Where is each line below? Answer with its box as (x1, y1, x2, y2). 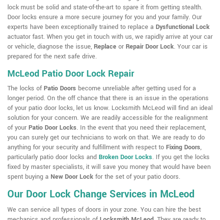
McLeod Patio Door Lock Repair (7, 67, 134, 81)
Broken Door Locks (99, 153, 152, 162)
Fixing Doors (166, 143, 200, 152)
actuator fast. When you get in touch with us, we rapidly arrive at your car (7, 32, 213, 42)
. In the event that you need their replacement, (77, 123, 206, 133)
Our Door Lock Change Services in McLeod (7, 187, 194, 202)
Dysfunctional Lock (156, 23, 210, 32)
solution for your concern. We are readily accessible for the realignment (7, 113, 208, 123)
